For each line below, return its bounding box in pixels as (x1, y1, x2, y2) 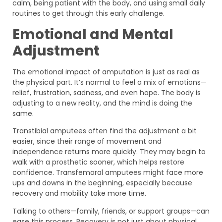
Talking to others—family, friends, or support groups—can (12, 206, 210, 216)
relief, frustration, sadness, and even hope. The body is (12, 87, 201, 98)
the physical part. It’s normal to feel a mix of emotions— (12, 77, 207, 87)
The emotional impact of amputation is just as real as (12, 66, 200, 77)
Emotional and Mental (12, 24, 173, 44)
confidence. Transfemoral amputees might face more (12, 167, 203, 178)
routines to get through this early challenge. (12, 8, 165, 19)
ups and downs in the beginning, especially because (12, 178, 192, 188)
